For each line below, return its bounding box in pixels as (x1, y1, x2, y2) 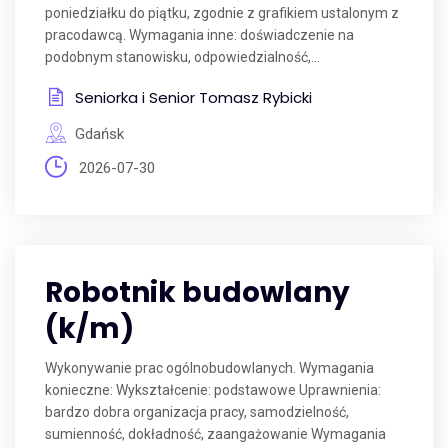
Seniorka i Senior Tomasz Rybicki (75, 87, 312, 108)
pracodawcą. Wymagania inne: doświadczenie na (45, 27, 354, 43)
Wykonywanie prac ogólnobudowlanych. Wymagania (45, 360, 374, 376)
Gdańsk (75, 125, 124, 143)
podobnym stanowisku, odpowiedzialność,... (45, 49, 320, 65)
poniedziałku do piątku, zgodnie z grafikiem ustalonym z (45, 5, 399, 21)
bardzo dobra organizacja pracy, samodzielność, (45, 404, 349, 420)
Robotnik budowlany (45, 273, 350, 312)
